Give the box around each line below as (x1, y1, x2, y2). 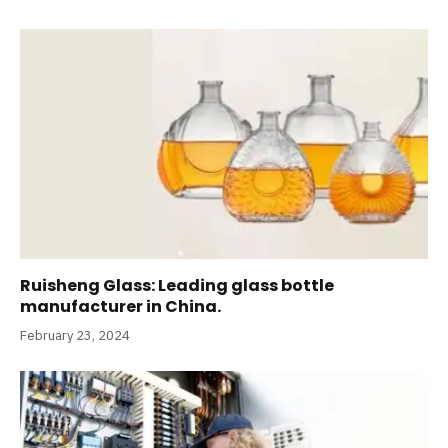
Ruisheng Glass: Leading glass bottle (20, 273, 334, 297)
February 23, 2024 (20, 326, 130, 344)
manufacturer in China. (20, 294, 221, 318)
